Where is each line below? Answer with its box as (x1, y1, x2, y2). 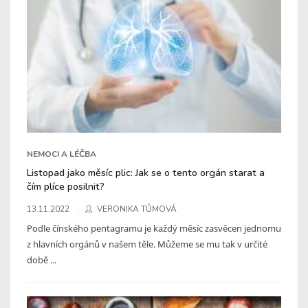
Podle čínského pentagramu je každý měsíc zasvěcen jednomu (27, 221, 281, 234)
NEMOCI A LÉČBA (27, 148, 96, 159)
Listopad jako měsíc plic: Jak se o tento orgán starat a (27, 165, 265, 179)
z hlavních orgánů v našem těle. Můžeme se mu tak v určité (27, 237, 267, 250)
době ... (27, 253, 56, 266)
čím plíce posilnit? (27, 179, 104, 193)
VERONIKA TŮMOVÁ (97, 203, 177, 214)
